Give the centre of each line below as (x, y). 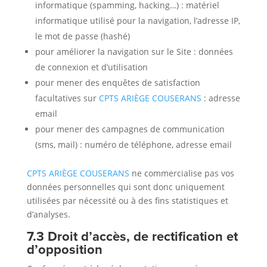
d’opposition (64, 249)
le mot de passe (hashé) (82, 36)
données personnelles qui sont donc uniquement (125, 187)
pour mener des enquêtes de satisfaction (117, 83)
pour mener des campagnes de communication (130, 129)
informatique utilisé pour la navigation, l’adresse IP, (137, 21)
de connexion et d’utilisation (91, 67)
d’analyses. (48, 214)
